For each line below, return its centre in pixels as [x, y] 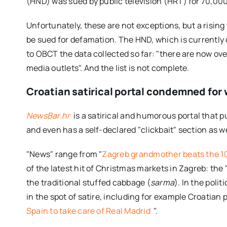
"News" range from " [64, 154]
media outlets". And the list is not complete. [108, 68]
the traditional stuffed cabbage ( [88, 182]
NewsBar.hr [48, 115]
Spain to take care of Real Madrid [89, 211]
